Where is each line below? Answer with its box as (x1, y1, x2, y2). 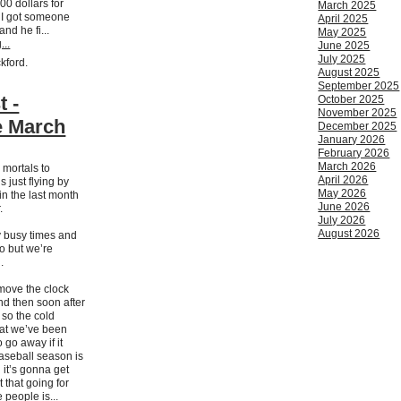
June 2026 (318, 200, 371, 214)
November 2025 (318, 107, 397, 120)
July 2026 (318, 214, 366, 227)
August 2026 (318, 227, 380, 241)
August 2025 (318, 66, 380, 80)
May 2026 (318, 187, 367, 200)
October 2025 (318, 93, 385, 107)
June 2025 (318, 39, 371, 53)
